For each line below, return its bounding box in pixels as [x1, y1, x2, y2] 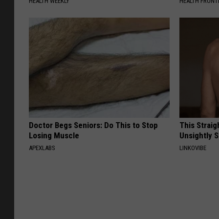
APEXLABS [29, 144, 55, 152]
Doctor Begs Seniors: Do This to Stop [29, 120, 158, 131]
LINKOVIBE [179, 144, 207, 152]
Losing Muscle [29, 131, 79, 141]
